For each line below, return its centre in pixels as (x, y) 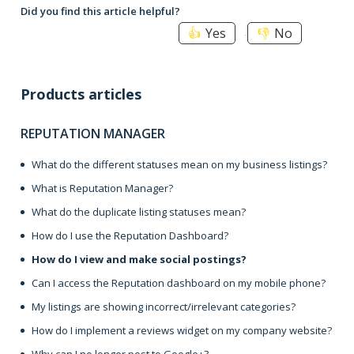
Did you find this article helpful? (100, 11)
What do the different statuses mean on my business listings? (179, 164)
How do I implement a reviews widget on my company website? (182, 330)
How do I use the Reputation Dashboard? (130, 235)
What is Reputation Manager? (102, 188)
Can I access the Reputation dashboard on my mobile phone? (179, 282)
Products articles (81, 94)
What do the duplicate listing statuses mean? (139, 211)
